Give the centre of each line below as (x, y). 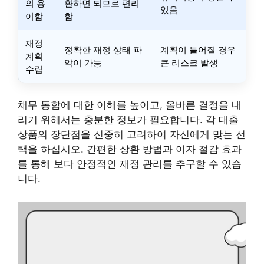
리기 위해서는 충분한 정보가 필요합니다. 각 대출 (128, 120)
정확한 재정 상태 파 (103, 49)
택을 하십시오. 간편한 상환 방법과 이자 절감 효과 (130, 149)
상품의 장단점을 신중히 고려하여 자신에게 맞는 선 (132, 134)
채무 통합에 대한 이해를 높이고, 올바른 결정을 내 (130, 105)
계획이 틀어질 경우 (198, 49)
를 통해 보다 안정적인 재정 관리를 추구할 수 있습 (130, 164)
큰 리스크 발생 (189, 62)
